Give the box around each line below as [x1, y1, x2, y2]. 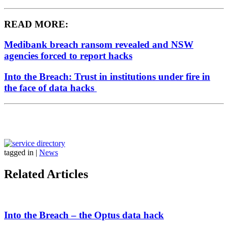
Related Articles [4, 167, 88, 181]
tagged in [4, 148, 34, 157]
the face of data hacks [4, 82, 97, 93]
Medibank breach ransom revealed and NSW [4, 39, 193, 50]
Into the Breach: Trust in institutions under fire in [4, 71, 210, 82]
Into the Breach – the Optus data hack [4, 210, 164, 221]
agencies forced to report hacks [4, 50, 132, 62]
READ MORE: [4, 18, 68, 30]
